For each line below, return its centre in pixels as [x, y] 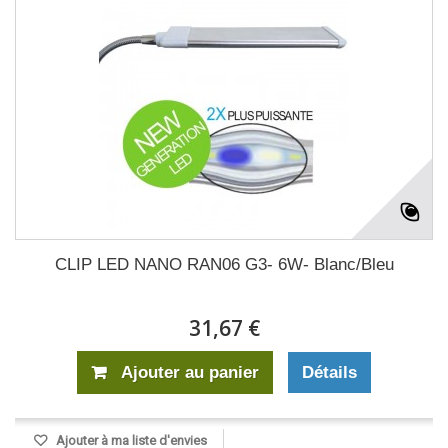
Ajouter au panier [190, 373]
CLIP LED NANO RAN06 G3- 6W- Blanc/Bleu [224, 265]
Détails [329, 373]
